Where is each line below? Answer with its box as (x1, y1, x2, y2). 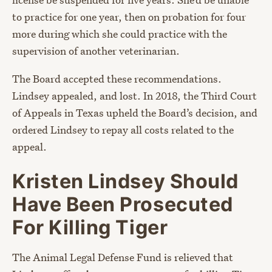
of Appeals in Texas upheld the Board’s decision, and (12, 106, 257, 120)
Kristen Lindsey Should (12, 169, 239, 194)
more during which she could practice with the (12, 27, 227, 41)
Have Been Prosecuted (12, 192, 233, 217)
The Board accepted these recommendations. (12, 72, 222, 86)
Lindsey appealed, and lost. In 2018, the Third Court (12, 89, 257, 103)
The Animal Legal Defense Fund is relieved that (12, 250, 233, 265)
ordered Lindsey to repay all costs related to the (12, 123, 234, 137)
